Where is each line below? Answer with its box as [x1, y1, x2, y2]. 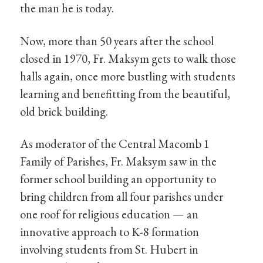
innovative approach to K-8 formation [20, 224, 200, 240]
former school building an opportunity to [20, 171, 217, 187]
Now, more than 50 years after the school [20, 32, 214, 49]
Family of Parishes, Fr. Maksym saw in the [20, 153, 217, 170]
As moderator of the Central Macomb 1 [20, 136, 210, 152]
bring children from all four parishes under [20, 188, 224, 205]
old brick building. [20, 103, 109, 119]
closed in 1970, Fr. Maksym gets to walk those [20, 50, 237, 66]
